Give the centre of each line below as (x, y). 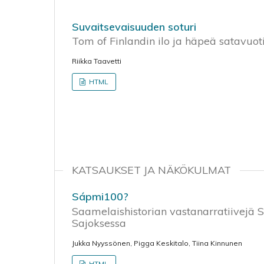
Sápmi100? (100, 197)
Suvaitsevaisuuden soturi (134, 27)
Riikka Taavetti (97, 61)
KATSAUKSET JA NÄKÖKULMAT (151, 170)
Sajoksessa (99, 223)
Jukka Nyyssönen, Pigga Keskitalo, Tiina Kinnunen (157, 243)
